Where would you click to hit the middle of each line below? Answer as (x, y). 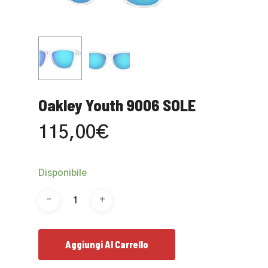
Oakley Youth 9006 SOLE (117, 105)
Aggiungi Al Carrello (107, 244)
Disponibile (63, 173)
